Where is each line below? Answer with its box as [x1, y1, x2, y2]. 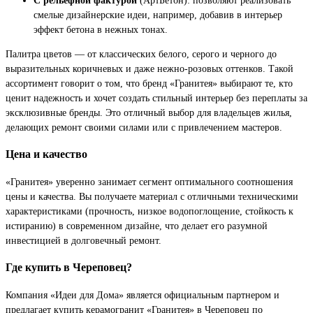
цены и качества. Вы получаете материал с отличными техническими [6, 190, 298, 202]
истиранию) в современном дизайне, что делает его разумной [6, 219, 268, 231]
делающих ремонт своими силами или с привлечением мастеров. [6, 121, 282, 133]
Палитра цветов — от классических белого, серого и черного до [6, 48, 277, 59]
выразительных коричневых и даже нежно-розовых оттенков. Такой [6, 62, 293, 74]
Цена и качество [6, 147, 87, 161]
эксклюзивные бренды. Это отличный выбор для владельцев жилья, [6, 106, 292, 118]
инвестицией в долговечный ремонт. [6, 234, 161, 246]
